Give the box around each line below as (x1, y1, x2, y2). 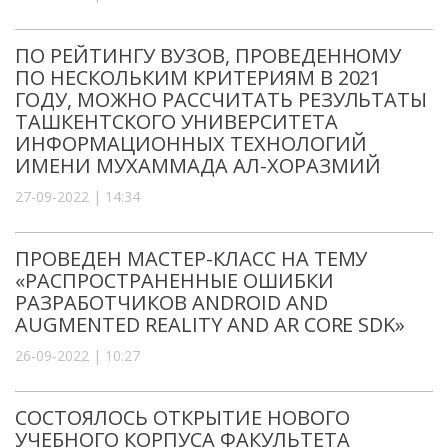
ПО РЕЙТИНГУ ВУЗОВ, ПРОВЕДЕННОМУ (15, 41, 402, 69)
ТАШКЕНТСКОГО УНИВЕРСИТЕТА (15, 107, 338, 135)
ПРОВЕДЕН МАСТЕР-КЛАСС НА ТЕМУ (15, 244, 368, 272)
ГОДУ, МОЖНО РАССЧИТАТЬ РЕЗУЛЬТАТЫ (15, 85, 428, 113)
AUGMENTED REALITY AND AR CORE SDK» (15, 310, 406, 338)
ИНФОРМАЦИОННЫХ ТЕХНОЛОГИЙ (15, 129, 367, 157)
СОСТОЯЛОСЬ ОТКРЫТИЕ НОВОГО (15, 403, 350, 431)
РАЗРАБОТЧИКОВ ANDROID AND (15, 288, 328, 316)
